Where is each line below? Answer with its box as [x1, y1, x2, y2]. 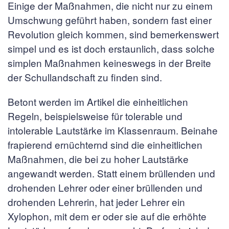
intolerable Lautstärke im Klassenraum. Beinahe [8, 123, 218, 137]
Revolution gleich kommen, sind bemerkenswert [8, 27, 219, 41]
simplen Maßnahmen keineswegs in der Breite [8, 56, 211, 70]
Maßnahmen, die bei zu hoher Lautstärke [8, 152, 189, 166]
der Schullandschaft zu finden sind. [8, 70, 162, 84]
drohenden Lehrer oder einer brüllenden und [8, 180, 202, 194]
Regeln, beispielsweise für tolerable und [8, 109, 182, 123]
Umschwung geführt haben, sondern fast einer [8, 13, 212, 27]
